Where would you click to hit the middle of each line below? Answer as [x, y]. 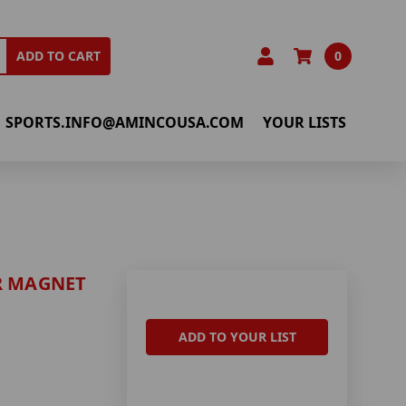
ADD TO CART [59, 56]
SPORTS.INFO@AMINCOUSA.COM [125, 122]
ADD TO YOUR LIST [237, 337]
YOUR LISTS [305, 122]
